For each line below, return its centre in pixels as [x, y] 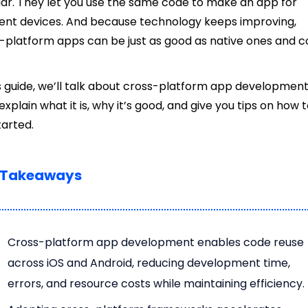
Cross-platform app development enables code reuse [156, 243]
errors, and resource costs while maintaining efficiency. [156, 284]
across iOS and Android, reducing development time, [149, 263]
